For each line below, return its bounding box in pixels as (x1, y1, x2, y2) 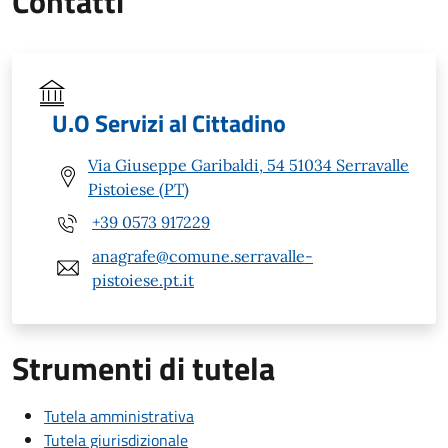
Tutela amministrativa (44, 403, 194, 428)
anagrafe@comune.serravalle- (92, 245, 313, 266)
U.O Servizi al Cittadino (52, 104, 286, 141)
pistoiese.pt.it (92, 269, 194, 290)
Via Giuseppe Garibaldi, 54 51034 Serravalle (88, 154, 409, 175)
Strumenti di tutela (12, 343, 275, 392)
